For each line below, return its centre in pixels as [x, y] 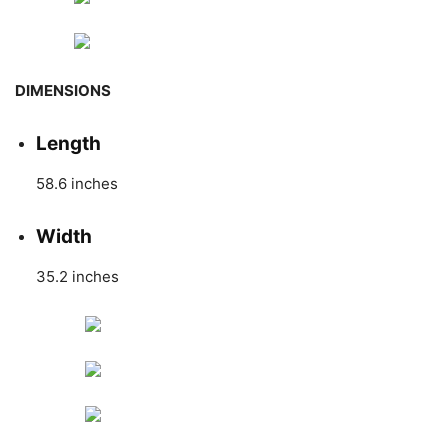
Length [68, 143]
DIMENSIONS [63, 90]
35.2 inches [77, 276]
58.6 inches [77, 183]
